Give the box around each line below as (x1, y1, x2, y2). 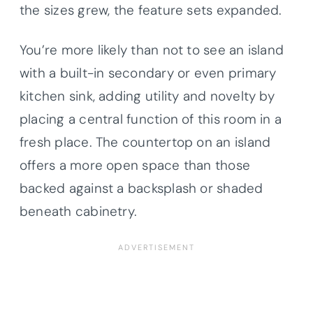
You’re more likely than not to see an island (20, 41, 284, 59)
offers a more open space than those (20, 156, 251, 174)
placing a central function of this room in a (20, 110, 282, 128)
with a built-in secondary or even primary (20, 64, 277, 82)
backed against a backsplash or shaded (20, 179, 263, 197)
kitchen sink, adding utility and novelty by (20, 87, 275, 105)
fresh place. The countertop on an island (20, 133, 271, 151)
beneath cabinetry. (20, 202, 138, 220)
